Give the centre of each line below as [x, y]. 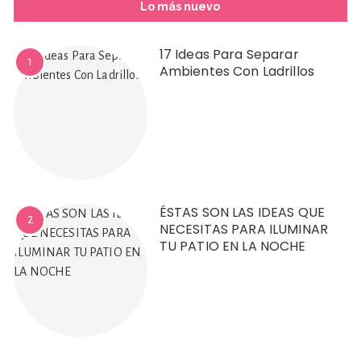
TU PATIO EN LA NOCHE [232, 246]
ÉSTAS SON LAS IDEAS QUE [242, 212]
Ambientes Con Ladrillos [237, 72]
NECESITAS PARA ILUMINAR [244, 229]
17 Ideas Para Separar [229, 55]
